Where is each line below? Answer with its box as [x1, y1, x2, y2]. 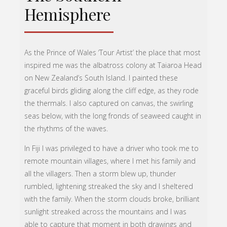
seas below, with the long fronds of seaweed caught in [24, 111, 202, 121]
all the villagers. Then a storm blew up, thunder [24, 169, 176, 179]
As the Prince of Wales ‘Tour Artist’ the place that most [24, 48, 201, 58]
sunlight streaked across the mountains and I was [24, 207, 187, 217]
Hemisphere [24, 3, 111, 25]
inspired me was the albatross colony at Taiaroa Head [24, 60, 202, 70]
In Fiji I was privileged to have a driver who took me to [24, 143, 199, 154]
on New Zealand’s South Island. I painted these [24, 73, 178, 83]
